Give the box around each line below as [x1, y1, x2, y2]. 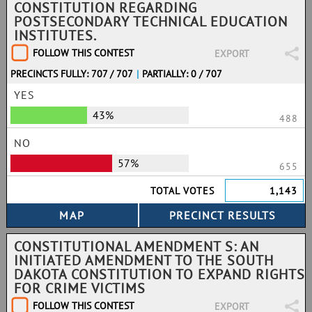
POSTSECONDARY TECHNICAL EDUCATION [14, 13, 288, 31]
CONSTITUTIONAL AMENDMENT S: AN [14, 237, 259, 256]
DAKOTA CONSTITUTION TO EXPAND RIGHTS [14, 265, 305, 283]
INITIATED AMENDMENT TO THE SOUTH [14, 251, 274, 270]
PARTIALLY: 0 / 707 [142, 68, 223, 80]
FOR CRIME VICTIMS [14, 279, 146, 297]
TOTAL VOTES [150, 185, 215, 197]
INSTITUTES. [14, 26, 97, 45]
